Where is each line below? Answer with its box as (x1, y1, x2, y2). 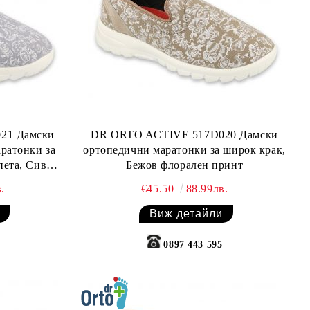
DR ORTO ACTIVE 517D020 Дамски (91, 129, 278, 141)
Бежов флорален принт (125, 159, 244, 172)
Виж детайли (149, 208, 224, 220)
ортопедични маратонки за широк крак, (83, 144, 286, 156)
